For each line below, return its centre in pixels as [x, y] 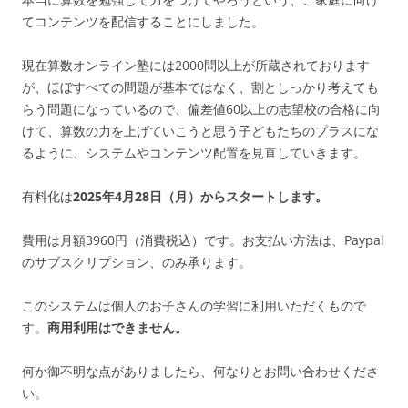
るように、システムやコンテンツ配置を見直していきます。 [194, 153]
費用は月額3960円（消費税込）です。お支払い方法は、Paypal [203, 240]
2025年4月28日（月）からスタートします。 [200, 197]
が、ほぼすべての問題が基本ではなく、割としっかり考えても [200, 87]
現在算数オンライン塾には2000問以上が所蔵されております [196, 66]
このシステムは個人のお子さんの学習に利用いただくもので [194, 306]
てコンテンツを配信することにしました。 [143, 22]
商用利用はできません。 [117, 328]
